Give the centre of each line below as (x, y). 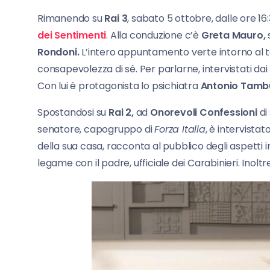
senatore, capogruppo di (96, 130)
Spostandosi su (73, 113)
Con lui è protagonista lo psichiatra (119, 86)
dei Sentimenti (72, 36)
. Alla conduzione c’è (154, 36)
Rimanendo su (71, 19)
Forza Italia (180, 130)
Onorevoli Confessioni (204, 113)
